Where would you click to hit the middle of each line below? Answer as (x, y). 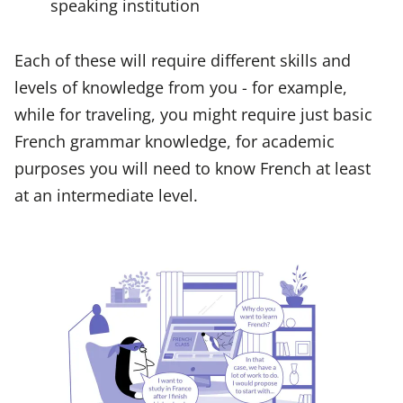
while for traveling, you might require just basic (193, 113)
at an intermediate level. (106, 194)
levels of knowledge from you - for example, (181, 86)
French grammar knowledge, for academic (175, 140)
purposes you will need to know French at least (193, 167)
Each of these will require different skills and (183, 59)
